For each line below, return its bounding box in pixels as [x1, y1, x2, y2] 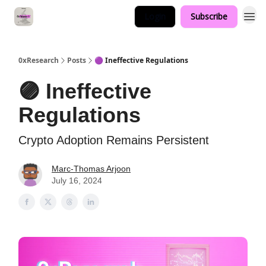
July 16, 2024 [52, 176, 102, 185]
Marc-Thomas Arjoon [52, 164, 131, 173]
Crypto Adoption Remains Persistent [18, 134, 209, 147]
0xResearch [18, 55, 59, 65]
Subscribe [191, 11, 227, 22]
